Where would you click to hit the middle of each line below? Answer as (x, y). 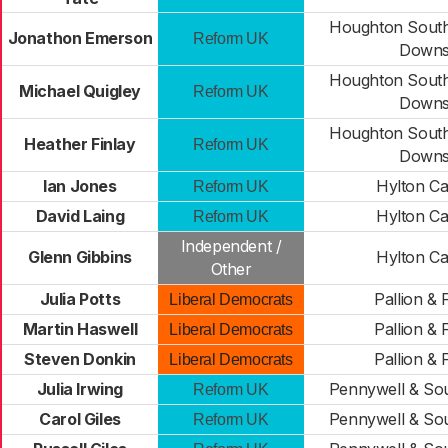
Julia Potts (80, 299)
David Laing (80, 216)
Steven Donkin (80, 359)
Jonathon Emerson (80, 38)
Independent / (231, 246)
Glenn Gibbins (80, 257)
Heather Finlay (80, 144)
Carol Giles (80, 419)
